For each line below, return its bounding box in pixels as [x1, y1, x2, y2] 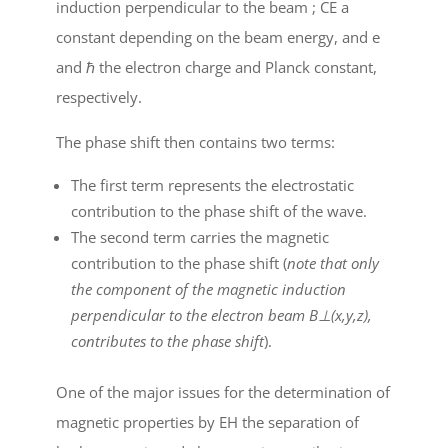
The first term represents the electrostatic [71, 174, 354, 195]
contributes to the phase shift [71, 330, 264, 351]
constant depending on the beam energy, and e [56, 26, 380, 47]
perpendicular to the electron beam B [71, 304, 318, 325]
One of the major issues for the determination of [56, 381, 390, 402]
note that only [287, 252, 379, 273]
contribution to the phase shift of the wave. [71, 200, 367, 221]
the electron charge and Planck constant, [95, 56, 377, 77]
